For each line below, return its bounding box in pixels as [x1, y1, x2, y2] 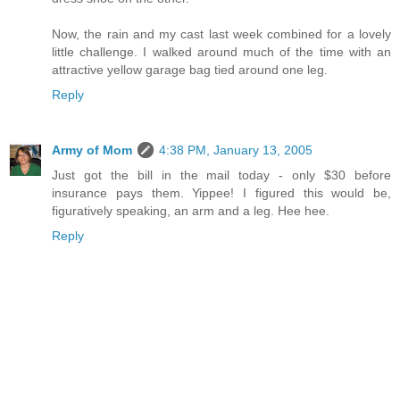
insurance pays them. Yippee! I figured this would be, [52, 186, 391, 201]
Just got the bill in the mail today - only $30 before [52, 168, 391, 183]
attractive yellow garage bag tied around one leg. [52, 62, 328, 78]
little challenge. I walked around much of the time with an [52, 45, 391, 60]
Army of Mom [52, 143, 132, 158]
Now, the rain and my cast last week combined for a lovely [52, 27, 391, 42]
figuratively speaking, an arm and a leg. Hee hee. [52, 204, 329, 219]
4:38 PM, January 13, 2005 [159, 143, 312, 158]
